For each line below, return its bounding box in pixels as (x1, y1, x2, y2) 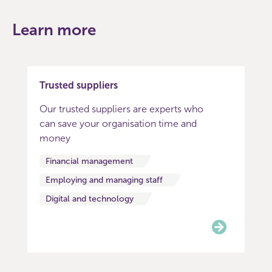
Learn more (12, 21, 96, 39)
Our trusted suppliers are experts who (39, 103, 203, 115)
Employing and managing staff (46, 175, 163, 185)
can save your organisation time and (39, 118, 197, 129)
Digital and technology (46, 194, 134, 204)
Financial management (46, 156, 133, 166)
